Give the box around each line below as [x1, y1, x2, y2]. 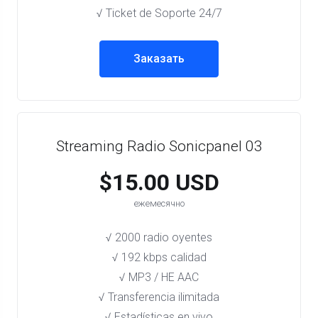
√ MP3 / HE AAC [119, 270, 199, 284]
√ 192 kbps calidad [111, 251, 207, 264]
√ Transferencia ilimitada [99, 290, 219, 304]
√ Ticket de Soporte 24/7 [96, 6, 222, 20]
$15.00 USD [99, 169, 219, 196]
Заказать [133, 52, 185, 65]
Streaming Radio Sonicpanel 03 [55, 138, 263, 155]
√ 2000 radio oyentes [106, 231, 212, 244]
